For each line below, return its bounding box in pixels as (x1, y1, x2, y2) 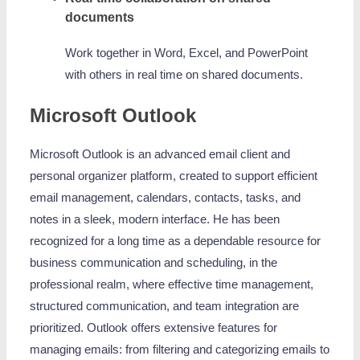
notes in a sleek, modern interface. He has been (30, 213, 280, 227)
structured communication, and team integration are (30, 300, 300, 313)
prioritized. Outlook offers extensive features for (30, 321, 278, 335)
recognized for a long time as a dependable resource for (30, 235, 321, 248)
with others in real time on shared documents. (64, 67, 303, 81)
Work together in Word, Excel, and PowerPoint (64, 46, 308, 59)
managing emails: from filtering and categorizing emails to (30, 343, 330, 357)
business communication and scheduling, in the (30, 256, 278, 270)
